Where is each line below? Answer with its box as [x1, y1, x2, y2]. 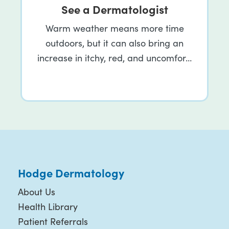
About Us [17, 185, 55, 198]
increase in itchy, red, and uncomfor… [37, 51, 192, 64]
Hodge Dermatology [17, 164, 124, 180]
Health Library [17, 200, 78, 213]
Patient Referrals [17, 215, 88, 227]
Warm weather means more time [45, 21, 184, 34]
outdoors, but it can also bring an [45, 36, 184, 49]
